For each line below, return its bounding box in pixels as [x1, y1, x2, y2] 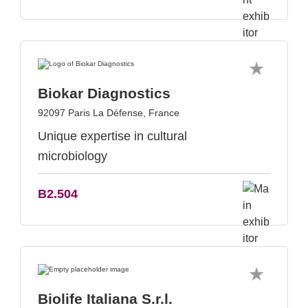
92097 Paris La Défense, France [38, 107, 179, 118]
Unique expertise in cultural [38, 129, 187, 143]
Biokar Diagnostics [38, 85, 170, 101]
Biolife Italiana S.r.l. [38, 291, 173, 307]
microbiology [38, 149, 107, 163]
